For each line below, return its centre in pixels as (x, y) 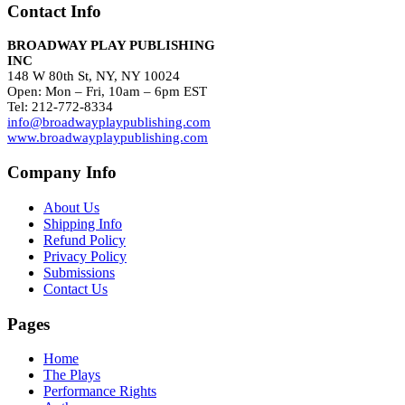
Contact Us (75, 288)
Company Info (62, 173)
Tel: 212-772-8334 (60, 107)
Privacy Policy (85, 256)
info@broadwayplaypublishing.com (109, 122)
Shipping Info (83, 223)
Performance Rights (100, 391)
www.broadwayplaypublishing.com (108, 138)
